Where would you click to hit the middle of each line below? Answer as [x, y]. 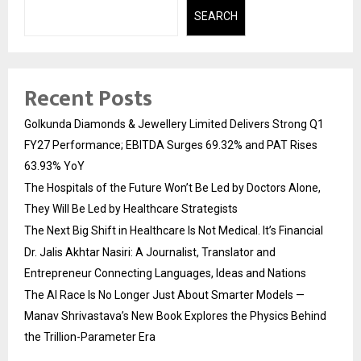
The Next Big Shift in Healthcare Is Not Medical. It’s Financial [174, 230]
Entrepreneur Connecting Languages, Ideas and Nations [165, 273]
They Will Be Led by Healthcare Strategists [131, 208]
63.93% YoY [54, 166]
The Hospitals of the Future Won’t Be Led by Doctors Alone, [172, 187]
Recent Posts [88, 98]
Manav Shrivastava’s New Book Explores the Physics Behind [175, 315]
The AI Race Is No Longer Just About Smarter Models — [164, 295]
